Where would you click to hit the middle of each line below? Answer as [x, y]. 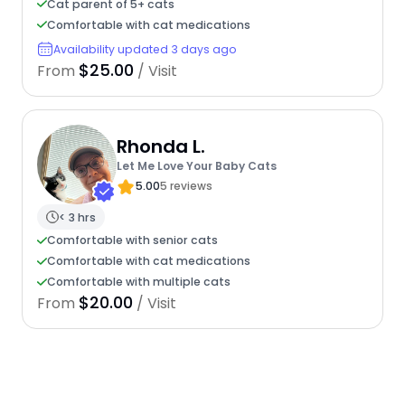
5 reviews [186, 185]
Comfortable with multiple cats [138, 282]
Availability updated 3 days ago [145, 49]
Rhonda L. [160, 146]
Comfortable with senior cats [132, 240]
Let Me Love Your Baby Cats [196, 165]
